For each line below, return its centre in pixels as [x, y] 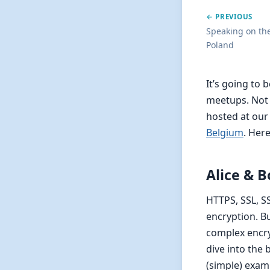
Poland [220, 45]
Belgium [225, 133]
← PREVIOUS [229, 17]
